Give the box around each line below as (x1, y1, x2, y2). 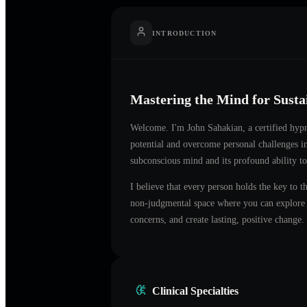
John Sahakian (187, 122, 243, 133)
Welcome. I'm (130, 122, 187, 133)
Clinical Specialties (152, 284, 238, 297)
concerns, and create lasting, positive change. (130, 214, 304, 225)
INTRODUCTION (152, 29, 217, 37)
